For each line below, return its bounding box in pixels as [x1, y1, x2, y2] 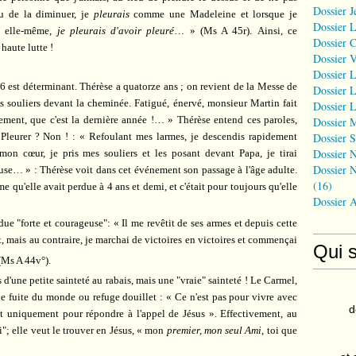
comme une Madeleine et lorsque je [129, 8, 298, 21]
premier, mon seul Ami [166, 323, 262, 336]
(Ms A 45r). [199, 25, 253, 37]
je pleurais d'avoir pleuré [56, 25, 175, 37]
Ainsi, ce [257, 25, 298, 37]
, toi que [261, 323, 298, 336]
